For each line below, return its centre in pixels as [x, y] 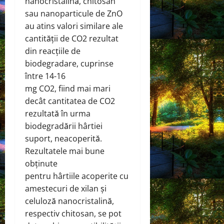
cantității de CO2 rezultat [72, 38]
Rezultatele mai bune [65, 151]
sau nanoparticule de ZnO [74, 13]
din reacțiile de [53, 51]
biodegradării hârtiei [64, 126]
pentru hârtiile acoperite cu [77, 176]
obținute [41, 163]
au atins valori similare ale [74, 26]
